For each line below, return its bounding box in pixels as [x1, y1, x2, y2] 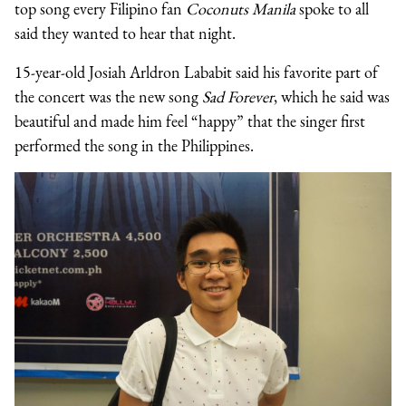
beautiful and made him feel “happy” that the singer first [14, 110, 365, 131]
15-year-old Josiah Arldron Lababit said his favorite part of [14, 61, 378, 82]
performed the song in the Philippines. [14, 134, 254, 156]
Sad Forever [202, 85, 274, 107]
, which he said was [274, 85, 390, 107]
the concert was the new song [14, 85, 202, 107]
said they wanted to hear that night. [14, 22, 236, 43]
